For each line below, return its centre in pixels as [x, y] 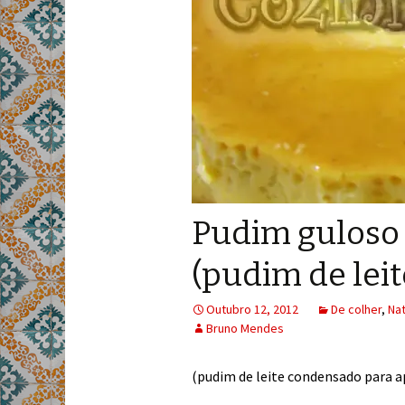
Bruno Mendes [245, 328]
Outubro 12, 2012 [252, 309]
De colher [356, 309]
